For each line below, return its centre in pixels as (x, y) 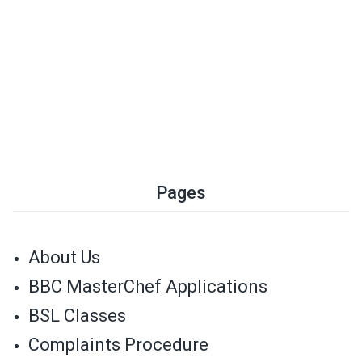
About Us (64, 257)
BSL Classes (77, 315)
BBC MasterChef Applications (148, 286)
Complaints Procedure (118, 344)
